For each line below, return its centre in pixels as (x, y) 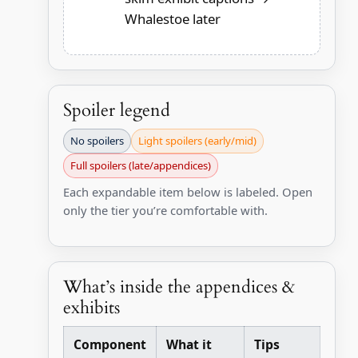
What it (189, 344)
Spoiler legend (116, 111)
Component (109, 344)
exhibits (91, 307)
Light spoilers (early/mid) (197, 141)
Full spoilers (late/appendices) (140, 166)
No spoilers (97, 141)
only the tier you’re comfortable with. (165, 211)
